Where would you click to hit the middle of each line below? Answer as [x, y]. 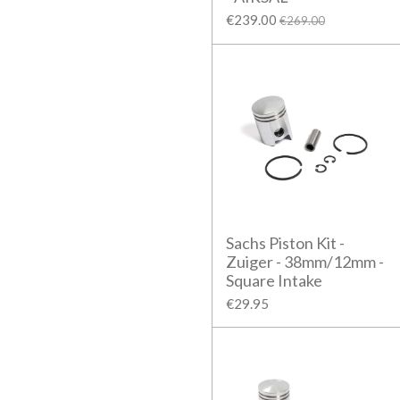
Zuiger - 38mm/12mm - [305, 261]
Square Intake [274, 280]
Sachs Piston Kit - [285, 242]
